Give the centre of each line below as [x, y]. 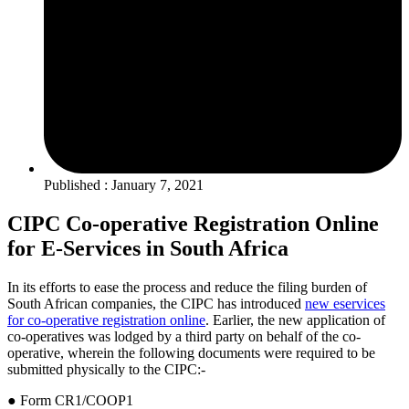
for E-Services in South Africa [148, 248]
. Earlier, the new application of [295, 320]
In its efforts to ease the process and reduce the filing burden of [187, 287]
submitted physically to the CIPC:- [106, 369]
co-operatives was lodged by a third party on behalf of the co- [184, 336]
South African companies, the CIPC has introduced [156, 303]
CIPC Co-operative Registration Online [193, 223]
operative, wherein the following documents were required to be [191, 352]
